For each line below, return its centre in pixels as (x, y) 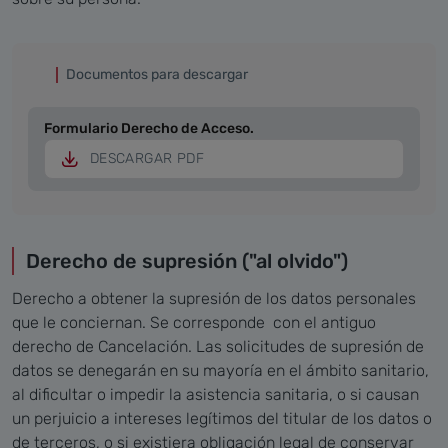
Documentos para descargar (157, 74)
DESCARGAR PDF (147, 158)
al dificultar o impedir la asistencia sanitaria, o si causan (215, 395)
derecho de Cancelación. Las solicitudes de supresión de (218, 347)
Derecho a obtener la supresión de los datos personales (214, 299)
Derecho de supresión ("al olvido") (187, 261)
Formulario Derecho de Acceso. (149, 128)
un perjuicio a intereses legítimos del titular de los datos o (222, 419)
